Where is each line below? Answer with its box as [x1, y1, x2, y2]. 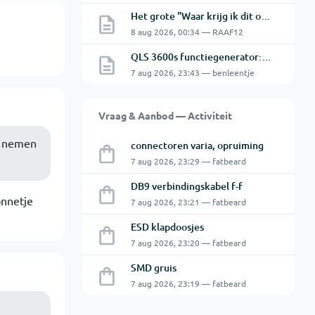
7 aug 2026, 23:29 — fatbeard [130, 155, 246, 167]
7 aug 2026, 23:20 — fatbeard [130, 237, 246, 248]
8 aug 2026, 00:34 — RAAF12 [130, 26, 243, 37]
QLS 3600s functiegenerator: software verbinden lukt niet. [261, 50, 271, 63]
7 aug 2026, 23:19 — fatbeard [130, 278, 246, 289]
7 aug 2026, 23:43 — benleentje [130, 67, 255, 78]
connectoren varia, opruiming [130, 139, 264, 152]
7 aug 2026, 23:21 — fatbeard [130, 196, 246, 207]
